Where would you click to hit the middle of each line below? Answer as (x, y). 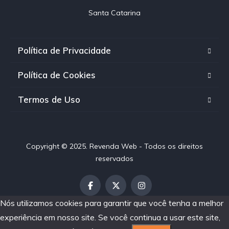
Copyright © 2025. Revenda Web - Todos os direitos (114, 146)
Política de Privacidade (64, 51)
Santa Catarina (114, 13)
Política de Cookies (57, 75)
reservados (114, 159)
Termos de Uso (49, 100)
